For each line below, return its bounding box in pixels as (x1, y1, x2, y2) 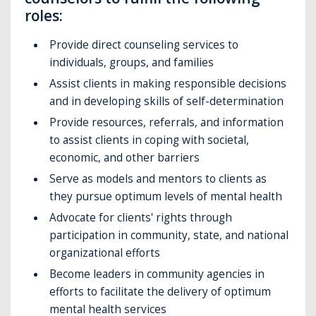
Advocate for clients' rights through (49, 209, 233, 225)
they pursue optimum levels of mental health (49, 188, 283, 204)
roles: (25, 6, 67, 26)
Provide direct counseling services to (49, 37, 239, 52)
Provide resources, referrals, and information (49, 114, 284, 130)
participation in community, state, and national (49, 227, 289, 243)
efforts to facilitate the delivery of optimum (49, 284, 272, 299)
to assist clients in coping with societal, (49, 132, 250, 147)
